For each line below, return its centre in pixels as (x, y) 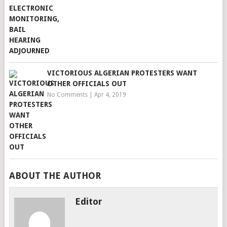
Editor (89, 201)
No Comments (67, 95)
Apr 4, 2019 (110, 95)
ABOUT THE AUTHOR (55, 176)
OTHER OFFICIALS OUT (87, 84)
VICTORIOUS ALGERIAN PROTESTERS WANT (122, 73)
